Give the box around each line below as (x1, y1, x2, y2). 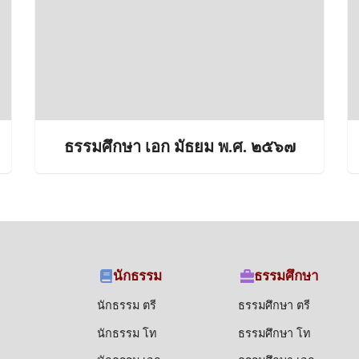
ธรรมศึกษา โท (237, 326, 310, 340)
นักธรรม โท (97, 326, 157, 340)
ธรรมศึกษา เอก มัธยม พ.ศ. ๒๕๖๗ (63, 138, 296, 155)
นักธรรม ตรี (97, 299, 157, 313)
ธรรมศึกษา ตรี (237, 299, 310, 313)
